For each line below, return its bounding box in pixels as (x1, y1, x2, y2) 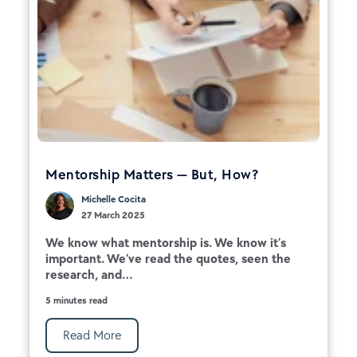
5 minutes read (45, 294, 108, 306)
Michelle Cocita (81, 193, 146, 205)
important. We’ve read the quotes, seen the (45, 250, 291, 266)
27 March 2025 (81, 209, 145, 221)
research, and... (45, 266, 133, 282)
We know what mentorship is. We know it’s (45, 234, 286, 250)
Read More (63, 327, 121, 343)
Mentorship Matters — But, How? (45, 165, 258, 183)
